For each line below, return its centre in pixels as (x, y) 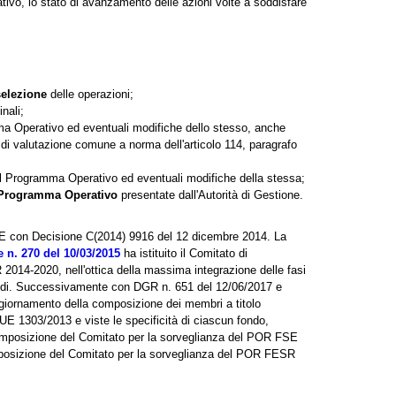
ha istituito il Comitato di (184, 253)
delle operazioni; (90, 94)
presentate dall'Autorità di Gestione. (210, 194)
